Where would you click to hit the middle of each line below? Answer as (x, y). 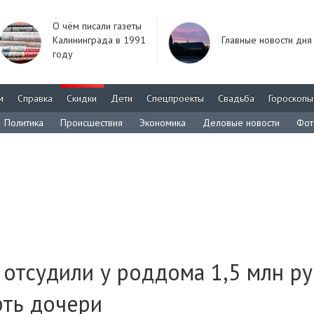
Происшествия (91, 123)
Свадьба (236, 98)
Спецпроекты (175, 98)
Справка (35, 98)
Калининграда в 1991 (99, 40)
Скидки (82, 98)
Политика (24, 123)
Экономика (163, 123)
